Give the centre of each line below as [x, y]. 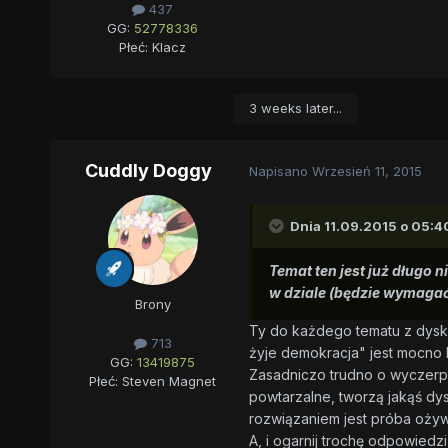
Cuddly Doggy [149, 170]
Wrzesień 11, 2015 [366, 171]
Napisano [280, 171]
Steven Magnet [169, 381]
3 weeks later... [295, 107]
